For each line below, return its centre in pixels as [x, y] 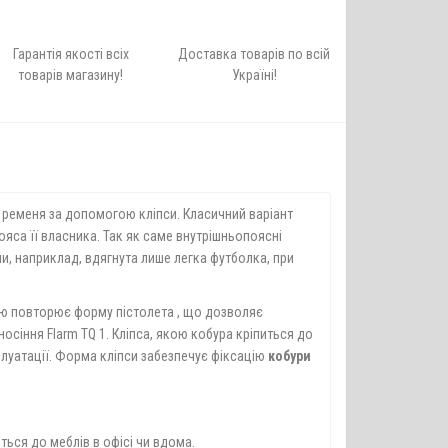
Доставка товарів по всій [254, 54]
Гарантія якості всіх [70, 54]
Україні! [254, 75]
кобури [289, 356]
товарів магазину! [71, 75]
